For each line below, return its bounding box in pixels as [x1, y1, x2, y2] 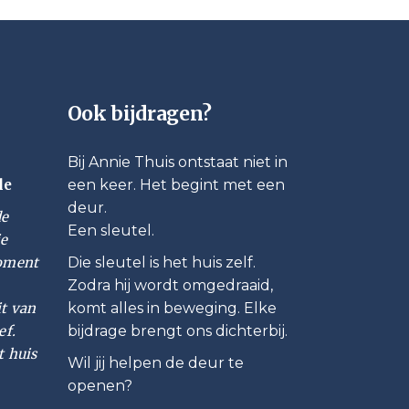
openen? [67, 377, 132, 394]
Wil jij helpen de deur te [67, 354, 244, 372]
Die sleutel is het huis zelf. [67, 254, 256, 271]
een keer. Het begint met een [67, 176, 285, 194]
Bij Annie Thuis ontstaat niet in [67, 153, 288, 171]
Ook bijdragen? [67, 101, 213, 126]
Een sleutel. [67, 222, 154, 239]
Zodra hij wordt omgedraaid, [67, 277, 273, 294]
